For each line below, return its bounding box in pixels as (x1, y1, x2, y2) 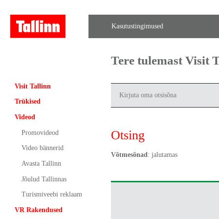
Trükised (14, 98, 41, 106)
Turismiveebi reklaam (21, 191, 82, 198)
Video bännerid (21, 144, 64, 152)
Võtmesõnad (110, 151, 148, 158)
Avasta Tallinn (21, 159, 61, 167)
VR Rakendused (14, 206, 63, 214)
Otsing (110, 128, 145, 142)
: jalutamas (147, 151, 177, 158)
